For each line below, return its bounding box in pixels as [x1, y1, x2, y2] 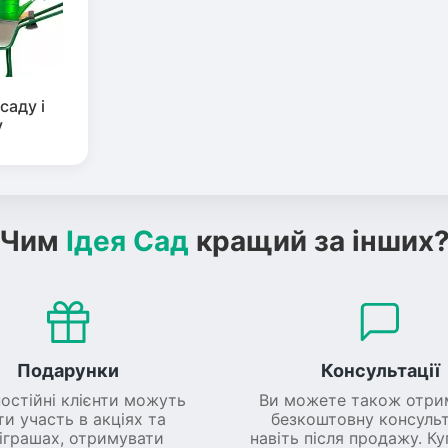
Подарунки [16, 359, 119, 381]
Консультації [320, 359, 440, 381]
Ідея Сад [65, 223, 189, 258]
